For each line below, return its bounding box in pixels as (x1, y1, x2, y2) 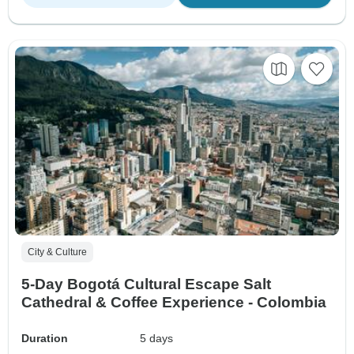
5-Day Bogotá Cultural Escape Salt (21, 276, 271, 293)
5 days (140, 332, 174, 345)
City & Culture (28, 247, 87, 258)
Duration (21, 332, 68, 345)
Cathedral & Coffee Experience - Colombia (21, 294, 326, 311)
